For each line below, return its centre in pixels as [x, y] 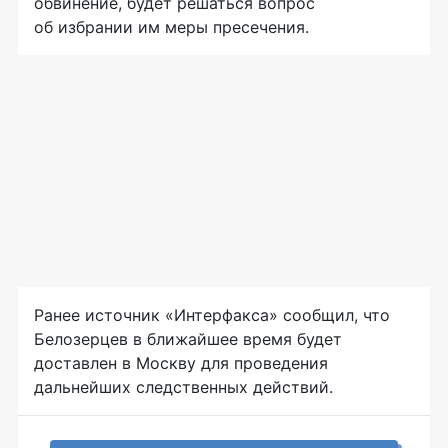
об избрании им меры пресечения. [171, 27]
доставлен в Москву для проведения [181, 363]
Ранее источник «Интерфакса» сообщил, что [212, 315]
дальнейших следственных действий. [183, 387]
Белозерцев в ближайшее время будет [188, 339]
